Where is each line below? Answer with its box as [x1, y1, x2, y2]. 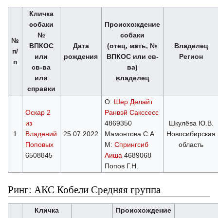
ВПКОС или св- [106, 52, 159, 60]
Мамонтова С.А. [104, 129, 156, 138]
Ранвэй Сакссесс [104, 108, 159, 116]
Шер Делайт [113, 97, 153, 106]
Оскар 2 [25, 108, 51, 116]
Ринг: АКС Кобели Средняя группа [8, 182, 161, 196]
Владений [25, 129, 57, 138]
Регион [179, 52, 203, 60]
